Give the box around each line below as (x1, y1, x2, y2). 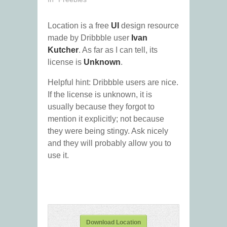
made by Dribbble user (48, 33, 131, 43)
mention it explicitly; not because (48, 115, 164, 124)
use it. (48, 151, 69, 160)
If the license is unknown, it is (48, 90, 152, 99)
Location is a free (48, 21, 111, 30)
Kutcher (48, 46, 79, 55)
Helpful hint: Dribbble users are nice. (48, 78, 178, 87)
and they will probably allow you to (48, 139, 171, 148)
